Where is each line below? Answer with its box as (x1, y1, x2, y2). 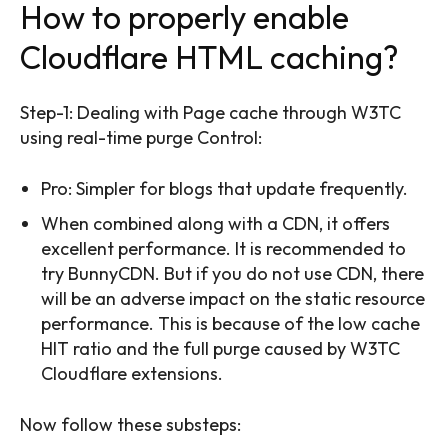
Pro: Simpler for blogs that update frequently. (41, 176, 408, 200)
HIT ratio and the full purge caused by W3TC (41, 336, 400, 360)
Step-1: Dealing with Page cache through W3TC (20, 100, 401, 124)
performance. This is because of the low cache (41, 311, 420, 335)
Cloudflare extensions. (41, 361, 223, 385)
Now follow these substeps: (20, 412, 241, 436)
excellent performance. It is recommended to (41, 236, 406, 260)
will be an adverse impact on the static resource (41, 286, 425, 310)
